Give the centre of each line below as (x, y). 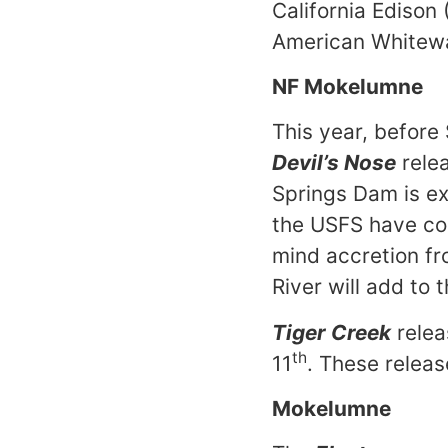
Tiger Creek (331, 332)
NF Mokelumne (347, 86)
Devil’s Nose (334, 163)
